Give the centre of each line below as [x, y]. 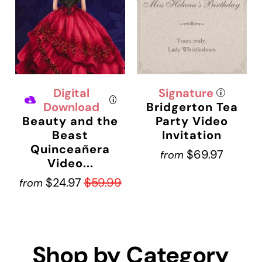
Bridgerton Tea [192, 107]
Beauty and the [70, 121]
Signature [186, 93]
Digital [72, 93]
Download [72, 107]
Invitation [192, 135]
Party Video [192, 121]
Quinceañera [70, 149]
